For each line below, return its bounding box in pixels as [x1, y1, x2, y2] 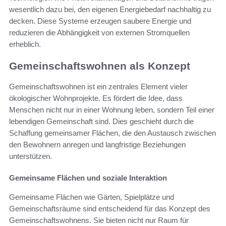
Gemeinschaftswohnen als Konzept [9, 60, 190, 72]
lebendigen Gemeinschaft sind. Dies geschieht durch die [9, 117, 194, 126]
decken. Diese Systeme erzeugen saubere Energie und [9, 17, 191, 26]
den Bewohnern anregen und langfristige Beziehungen [9, 140, 186, 149]
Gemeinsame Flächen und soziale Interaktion [9, 173, 167, 182]
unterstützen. [9, 151, 52, 160]
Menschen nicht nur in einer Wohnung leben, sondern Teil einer [9, 105, 214, 114]
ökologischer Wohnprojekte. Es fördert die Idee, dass [9, 93, 183, 102]
